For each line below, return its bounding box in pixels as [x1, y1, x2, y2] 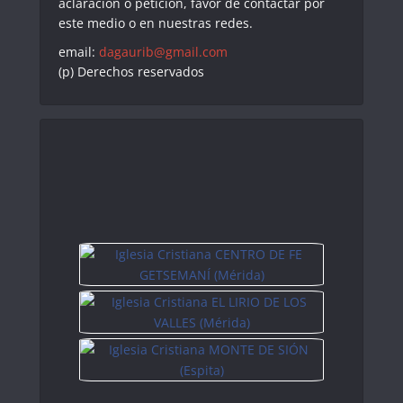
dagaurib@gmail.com [99, 43, 228, 61]
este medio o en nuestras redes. [58, 14, 253, 32]
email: [58, 43, 99, 61]
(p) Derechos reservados [58, 63, 204, 81]
